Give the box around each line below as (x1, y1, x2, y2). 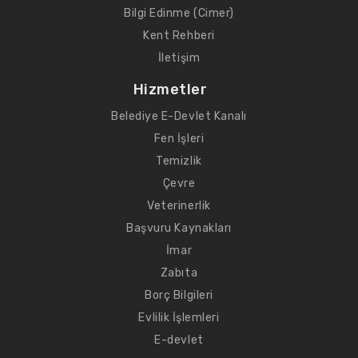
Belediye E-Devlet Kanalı (111, 109, 247, 123)
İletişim (157, 51, 201, 65)
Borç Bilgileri (145, 288, 213, 302)
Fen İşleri (153, 132, 205, 145)
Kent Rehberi (143, 29, 215, 42)
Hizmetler (133, 81, 208, 98)
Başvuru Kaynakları (126, 221, 232, 235)
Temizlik (156, 154, 202, 168)
